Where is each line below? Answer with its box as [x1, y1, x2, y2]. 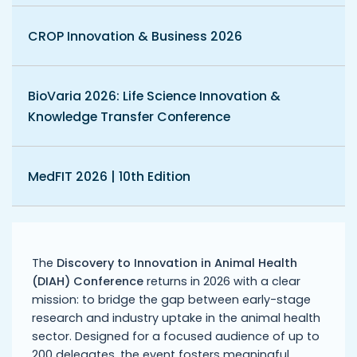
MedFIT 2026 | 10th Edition [28, 167, 190, 186]
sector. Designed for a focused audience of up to [32, 328, 320, 344]
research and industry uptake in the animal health [32, 310, 320, 326]
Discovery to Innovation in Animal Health [57, 255, 297, 271]
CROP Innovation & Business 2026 [28, 27, 242, 45]
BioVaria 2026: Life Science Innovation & [28, 87, 280, 105]
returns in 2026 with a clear [143, 273, 300, 289]
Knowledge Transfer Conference [28, 108, 230, 126]
